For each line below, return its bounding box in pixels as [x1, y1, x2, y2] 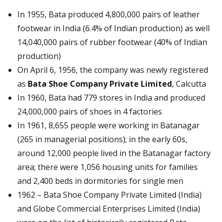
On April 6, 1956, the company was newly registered [17, 64, 208, 75]
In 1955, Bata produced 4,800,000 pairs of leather [17, 8, 200, 20]
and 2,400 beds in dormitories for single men [17, 175, 183, 186]
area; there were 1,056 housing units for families [17, 161, 198, 172]
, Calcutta [172, 78, 206, 89]
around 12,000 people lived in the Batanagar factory [17, 147, 211, 159]
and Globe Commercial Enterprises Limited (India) [17, 203, 200, 214]
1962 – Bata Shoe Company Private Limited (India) [17, 189, 202, 200]
